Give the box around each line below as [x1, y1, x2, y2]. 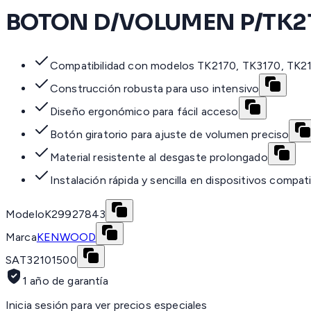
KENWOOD [36, 230, 96, 244]
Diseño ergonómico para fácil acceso [50, 105, 239, 119]
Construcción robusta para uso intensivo [50, 82, 260, 96]
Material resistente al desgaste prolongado [50, 151, 268, 165]
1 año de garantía [22, 274, 108, 288]
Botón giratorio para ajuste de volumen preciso [50, 128, 289, 142]
